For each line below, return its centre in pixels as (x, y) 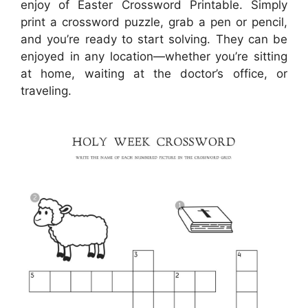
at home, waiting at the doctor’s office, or (154, 74)
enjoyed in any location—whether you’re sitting (154, 57)
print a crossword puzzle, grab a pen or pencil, (154, 22)
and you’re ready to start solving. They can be (154, 40)
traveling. (46, 91)
